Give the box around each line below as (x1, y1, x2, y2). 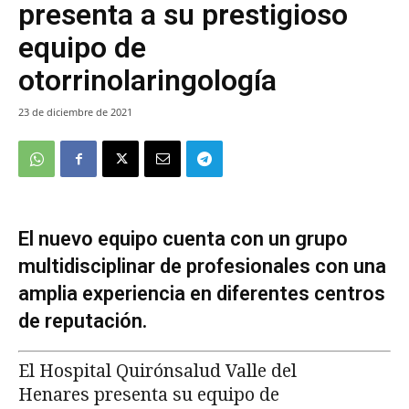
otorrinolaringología (18, 63, 277, 99)
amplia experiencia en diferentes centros (18, 282, 385, 306)
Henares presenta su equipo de (18, 384, 279, 406)
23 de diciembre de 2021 (18, 105, 132, 120)
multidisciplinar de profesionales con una (18, 255, 386, 278)
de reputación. (18, 309, 147, 333)
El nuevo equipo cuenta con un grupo (18, 227, 348, 251)
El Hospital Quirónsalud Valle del (18, 361, 297, 383)
